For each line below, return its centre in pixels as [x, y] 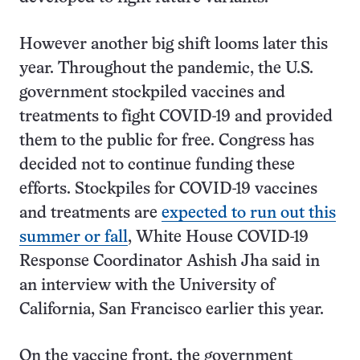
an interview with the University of [147, 286]
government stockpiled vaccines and [152, 93]
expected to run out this [249, 213]
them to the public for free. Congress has [167, 141]
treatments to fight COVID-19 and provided [176, 117]
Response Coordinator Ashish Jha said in [170, 262]
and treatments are [90, 213]
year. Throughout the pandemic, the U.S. [166, 69]
